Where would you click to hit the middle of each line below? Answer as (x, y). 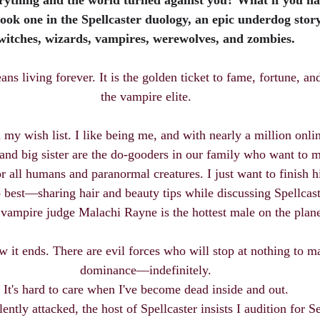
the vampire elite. (146, 97)
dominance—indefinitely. (146, 270)
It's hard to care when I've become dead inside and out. (146, 290)
